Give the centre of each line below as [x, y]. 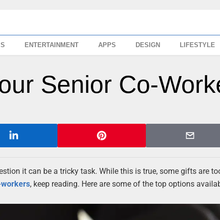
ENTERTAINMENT [52, 45]
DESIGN [148, 45]
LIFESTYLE [198, 45]
